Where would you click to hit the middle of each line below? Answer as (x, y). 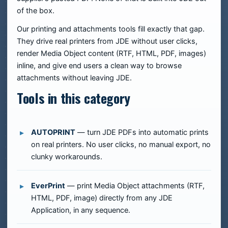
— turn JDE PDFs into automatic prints (142, 132)
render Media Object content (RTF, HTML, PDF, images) (111, 53)
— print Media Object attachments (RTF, (135, 186)
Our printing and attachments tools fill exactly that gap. (111, 29)
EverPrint (48, 186)
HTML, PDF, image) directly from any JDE (102, 198)
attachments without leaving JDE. (74, 78)
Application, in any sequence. (81, 210)
